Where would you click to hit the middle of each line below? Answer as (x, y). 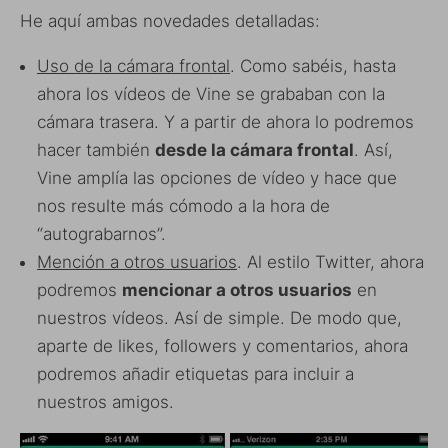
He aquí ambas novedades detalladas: (170, 20)
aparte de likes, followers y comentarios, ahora (222, 345)
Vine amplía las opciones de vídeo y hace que (217, 177)
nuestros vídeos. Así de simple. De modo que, (219, 317)
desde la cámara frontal (254, 149)
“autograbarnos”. (101, 233)
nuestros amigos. (105, 401)
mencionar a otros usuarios (237, 289)
